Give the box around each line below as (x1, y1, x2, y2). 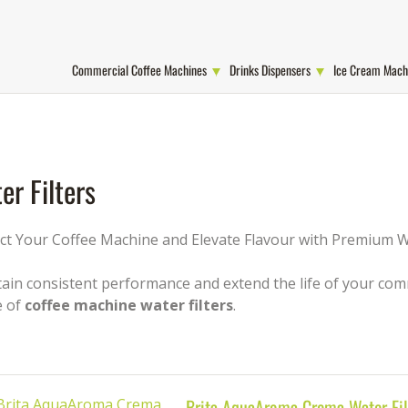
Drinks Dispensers (229, 60, 311, 79)
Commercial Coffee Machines (72, 60, 207, 79)
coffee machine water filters (25, 295, 233, 315)
